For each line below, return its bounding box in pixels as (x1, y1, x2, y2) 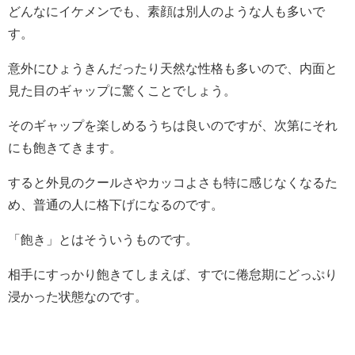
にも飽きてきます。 (8, 140, 122, 154)
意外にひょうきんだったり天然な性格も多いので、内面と (8, 61, 338, 74)
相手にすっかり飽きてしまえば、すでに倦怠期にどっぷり (8, 267, 338, 281)
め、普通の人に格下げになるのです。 (8, 197, 223, 211)
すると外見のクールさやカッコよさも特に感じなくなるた (8, 175, 338, 189)
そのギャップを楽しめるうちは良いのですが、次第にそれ (8, 118, 338, 132)
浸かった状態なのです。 (8, 289, 147, 303)
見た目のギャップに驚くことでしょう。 (8, 83, 236, 97)
